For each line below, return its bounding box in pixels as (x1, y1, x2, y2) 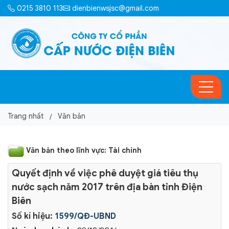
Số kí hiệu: (12, 211, 53, 221)
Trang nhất (8, 111, 43, 121)
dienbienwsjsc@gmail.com (70, 4, 159, 13)
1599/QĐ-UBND (55, 211, 116, 221)
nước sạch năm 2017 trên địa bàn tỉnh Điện (12, 181, 202, 193)
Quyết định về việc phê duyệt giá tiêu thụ (12, 167, 198, 179)
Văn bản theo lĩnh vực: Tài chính (26, 146, 142, 155)
